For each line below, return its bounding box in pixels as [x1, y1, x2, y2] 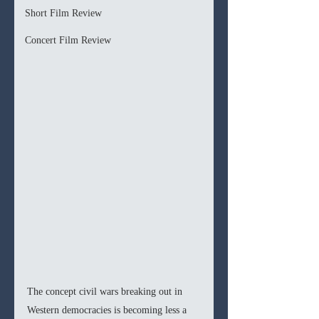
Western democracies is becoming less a [27, 305, 189, 316]
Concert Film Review [25, 35, 111, 46]
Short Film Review [25, 8, 102, 19]
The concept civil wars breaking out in [27, 286, 185, 298]
